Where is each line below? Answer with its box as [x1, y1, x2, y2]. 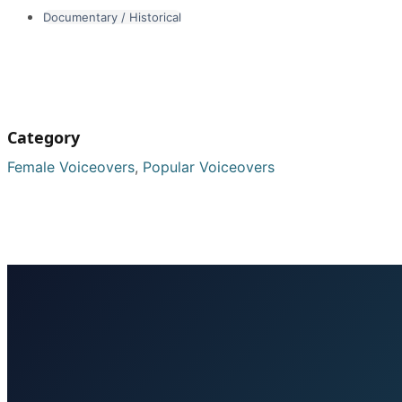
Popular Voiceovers [143, 157, 275, 176]
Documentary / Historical [43, 9, 181, 24]
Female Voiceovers [7, 157, 135, 176]
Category [7, 126, 80, 148]
